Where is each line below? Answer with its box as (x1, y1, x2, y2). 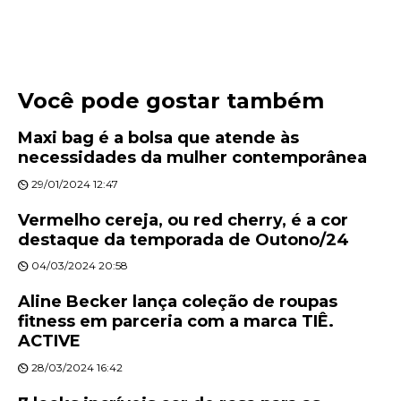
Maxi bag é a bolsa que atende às (18, 127, 299, 148)
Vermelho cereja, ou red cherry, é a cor (18, 209, 348, 230)
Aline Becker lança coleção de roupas (18, 292, 337, 312)
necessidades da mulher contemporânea (18, 147, 367, 167)
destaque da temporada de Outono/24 (18, 229, 349, 250)
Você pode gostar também (18, 88, 324, 115)
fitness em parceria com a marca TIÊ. (18, 311, 334, 332)
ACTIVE (18, 331, 81, 352)
